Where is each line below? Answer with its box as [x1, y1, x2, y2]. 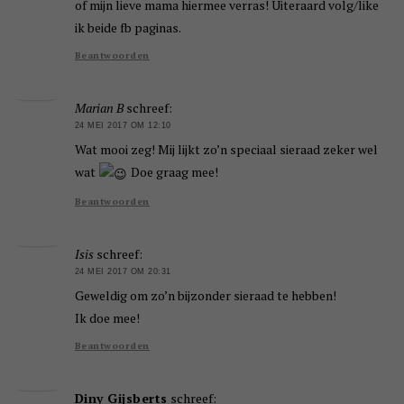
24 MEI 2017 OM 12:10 [74, 120, 171, 130]
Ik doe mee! [74, 309, 140, 327]
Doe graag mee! [127, 163, 218, 181]
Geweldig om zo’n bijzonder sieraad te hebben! [74, 287, 336, 305]
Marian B [74, 98, 124, 116]
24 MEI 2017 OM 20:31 [74, 266, 171, 276]
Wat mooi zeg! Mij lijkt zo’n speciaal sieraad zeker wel [74, 141, 378, 159]
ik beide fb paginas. [74, 18, 181, 36]
